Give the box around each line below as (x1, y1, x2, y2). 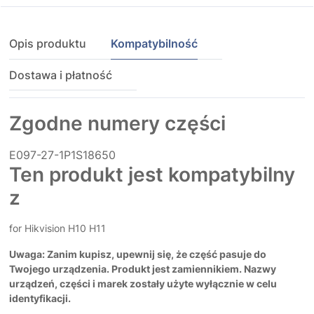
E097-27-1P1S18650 (9, 148, 116, 163)
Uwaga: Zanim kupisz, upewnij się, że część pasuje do (9, 248, 266, 261)
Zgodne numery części (9, 111, 226, 136)
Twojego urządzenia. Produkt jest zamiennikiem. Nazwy (9, 263, 276, 275)
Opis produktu (9, 36, 86, 51)
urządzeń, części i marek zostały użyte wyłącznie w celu (9, 278, 277, 290)
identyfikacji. (9, 292, 71, 305)
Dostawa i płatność (9, 68, 112, 83)
